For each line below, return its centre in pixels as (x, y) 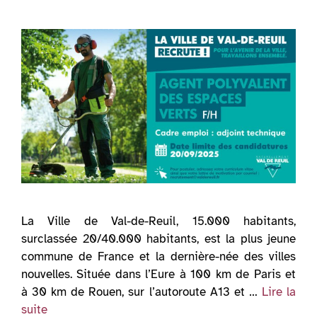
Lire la (279, 292)
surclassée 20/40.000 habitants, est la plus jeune (158, 239)
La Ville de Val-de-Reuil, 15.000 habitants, (158, 221)
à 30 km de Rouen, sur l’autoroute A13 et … (142, 292)
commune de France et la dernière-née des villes (158, 257)
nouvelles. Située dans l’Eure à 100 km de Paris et (158, 275)
